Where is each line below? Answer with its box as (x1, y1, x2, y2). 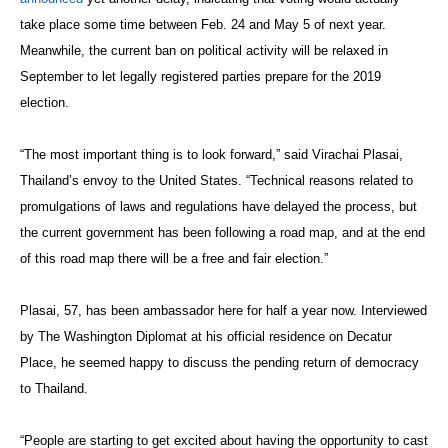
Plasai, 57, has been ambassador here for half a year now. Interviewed (20, 302, 427, 318)
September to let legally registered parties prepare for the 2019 (20, 68, 381, 84)
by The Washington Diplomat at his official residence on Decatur (20, 328, 392, 344)
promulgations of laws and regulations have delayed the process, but (20, 198, 417, 214)
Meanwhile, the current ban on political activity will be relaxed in (20, 42, 388, 58)
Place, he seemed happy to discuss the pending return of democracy (20, 354, 419, 370)
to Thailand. (20, 380, 88, 396)
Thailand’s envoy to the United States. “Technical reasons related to (20, 172, 413, 188)
